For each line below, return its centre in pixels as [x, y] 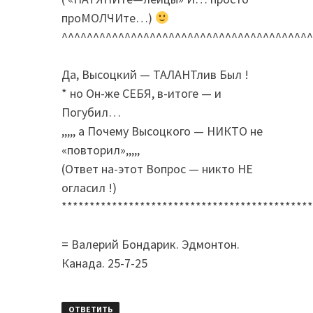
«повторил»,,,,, [100, 150]
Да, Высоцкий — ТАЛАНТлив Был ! [155, 75]
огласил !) [89, 188]
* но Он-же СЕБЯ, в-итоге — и [141, 94]
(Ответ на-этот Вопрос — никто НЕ [157, 169]
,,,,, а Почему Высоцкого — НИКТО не [162, 131]
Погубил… [91, 112]
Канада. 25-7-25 [104, 263]
